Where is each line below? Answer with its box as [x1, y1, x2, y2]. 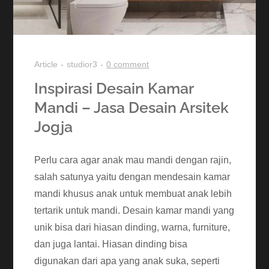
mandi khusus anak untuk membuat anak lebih [34, 188, 232, 199]
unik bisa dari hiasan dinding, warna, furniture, [34, 222, 231, 232]
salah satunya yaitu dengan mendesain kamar [34, 171, 231, 182]
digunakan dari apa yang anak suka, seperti [34, 255, 220, 266]
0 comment [106, 59, 150, 69]
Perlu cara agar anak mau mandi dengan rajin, [34, 154, 232, 165]
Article [34, 59, 58, 69]
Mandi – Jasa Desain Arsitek [34, 98, 229, 116]
